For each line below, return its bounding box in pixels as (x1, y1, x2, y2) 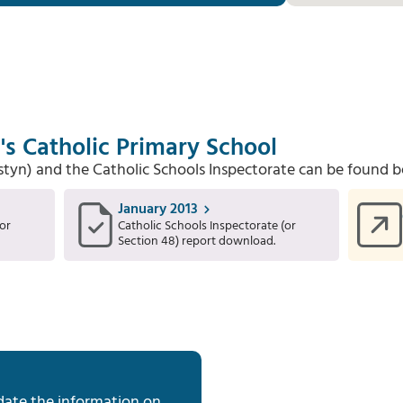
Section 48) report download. (117, 231, 275, 252)
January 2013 (117, 198, 198, 221)
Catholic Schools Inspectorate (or (117, 216, 296, 237)
